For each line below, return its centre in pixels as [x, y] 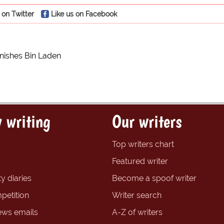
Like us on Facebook [84, 14]
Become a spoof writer [154, 178]
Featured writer [140, 161]
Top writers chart [143, 144]
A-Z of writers [137, 212]
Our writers [147, 121]
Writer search [137, 195]
